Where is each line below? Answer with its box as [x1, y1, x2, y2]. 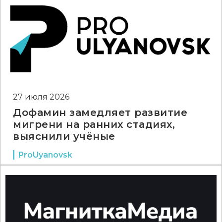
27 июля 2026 [13, 92, 69, 102]
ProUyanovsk [18, 150, 72, 160]
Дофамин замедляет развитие [13, 107, 187, 118]
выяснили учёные [13, 130, 115, 142]
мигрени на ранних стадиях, [13, 118, 175, 130]
